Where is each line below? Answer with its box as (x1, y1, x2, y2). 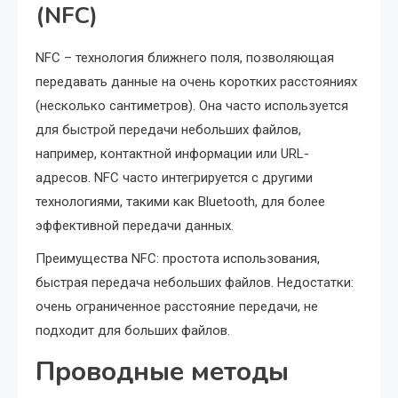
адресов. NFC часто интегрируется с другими (36, 170, 313, 186)
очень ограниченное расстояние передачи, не (36, 298, 318, 314)
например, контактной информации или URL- (36, 146, 309, 162)
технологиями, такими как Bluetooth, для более (36, 194, 325, 210)
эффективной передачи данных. (36, 218, 234, 234)
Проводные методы (36, 354, 289, 390)
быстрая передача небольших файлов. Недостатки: (36, 275, 354, 291)
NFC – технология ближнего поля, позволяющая (36, 50, 334, 66)
